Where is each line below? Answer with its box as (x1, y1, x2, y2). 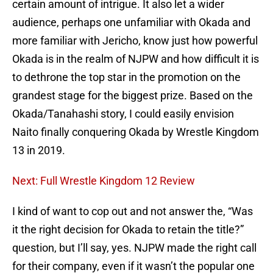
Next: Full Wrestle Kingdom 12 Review (12, 174, 195, 188)
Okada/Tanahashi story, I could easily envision (12, 107, 234, 121)
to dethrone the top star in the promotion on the (12, 71, 241, 84)
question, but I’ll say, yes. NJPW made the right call (12, 241, 257, 255)
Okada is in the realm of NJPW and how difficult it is (12, 52, 259, 66)
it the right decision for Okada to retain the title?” (12, 223, 244, 236)
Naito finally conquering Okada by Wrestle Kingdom (12, 126, 259, 139)
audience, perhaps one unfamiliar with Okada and (12, 16, 250, 29)
